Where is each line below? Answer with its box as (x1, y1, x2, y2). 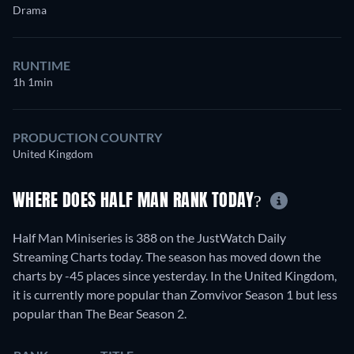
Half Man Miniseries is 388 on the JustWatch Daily (13, 230, 286, 246)
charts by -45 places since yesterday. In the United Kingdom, (13, 268, 337, 284)
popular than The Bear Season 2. (13, 306, 186, 322)
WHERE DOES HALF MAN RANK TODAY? (13, 192, 267, 210)
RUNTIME (13, 57, 70, 73)
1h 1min (13, 74, 53, 88)
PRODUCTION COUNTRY (13, 129, 162, 145)
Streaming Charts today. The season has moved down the (13, 249, 321, 265)
